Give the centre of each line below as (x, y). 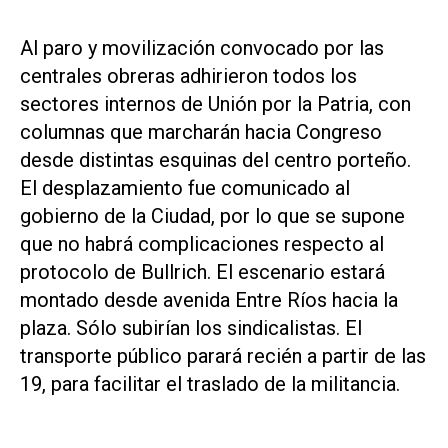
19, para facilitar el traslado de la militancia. (210, 384)
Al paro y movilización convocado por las (202, 48)
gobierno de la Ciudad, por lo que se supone (212, 216)
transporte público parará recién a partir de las (223, 356)
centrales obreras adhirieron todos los (188, 76)
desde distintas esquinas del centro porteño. (215, 160)
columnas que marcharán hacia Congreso (201, 132)
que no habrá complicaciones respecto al (202, 244)
